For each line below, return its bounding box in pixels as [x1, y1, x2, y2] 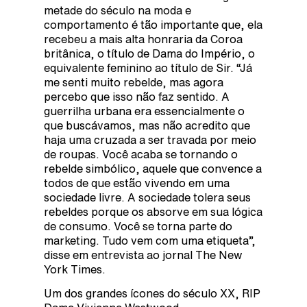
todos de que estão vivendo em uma [44, 177, 230, 188]
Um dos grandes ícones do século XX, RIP [44, 288, 260, 299]
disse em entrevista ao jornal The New [44, 249, 243, 260]
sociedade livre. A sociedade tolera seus [44, 191, 251, 203]
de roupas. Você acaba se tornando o [44, 148, 238, 160]
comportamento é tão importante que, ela [44, 19, 262, 30]
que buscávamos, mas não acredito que [44, 119, 250, 131]
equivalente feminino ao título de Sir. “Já [44, 62, 252, 73]
